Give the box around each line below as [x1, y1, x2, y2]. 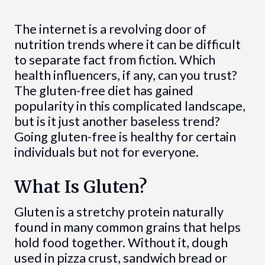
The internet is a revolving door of [14, 21, 206, 37]
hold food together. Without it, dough [14, 235, 228, 251]
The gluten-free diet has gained [14, 82, 193, 98]
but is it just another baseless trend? [14, 113, 219, 129]
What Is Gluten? [14, 176, 147, 198]
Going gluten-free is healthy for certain [14, 128, 236, 144]
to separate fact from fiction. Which [14, 51, 215, 67]
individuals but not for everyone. [14, 144, 199, 160]
